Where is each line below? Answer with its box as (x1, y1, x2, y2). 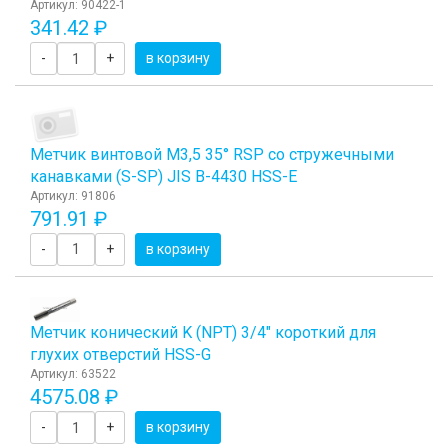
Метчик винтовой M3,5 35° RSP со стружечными (30, 144, 394, 164)
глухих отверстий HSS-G (30, 345, 211, 365)
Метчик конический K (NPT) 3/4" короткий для (30, 323, 376, 343)
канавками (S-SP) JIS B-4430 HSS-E (30, 166, 297, 186)
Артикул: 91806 (30, 188, 116, 203)
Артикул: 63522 (30, 367, 116, 382)
